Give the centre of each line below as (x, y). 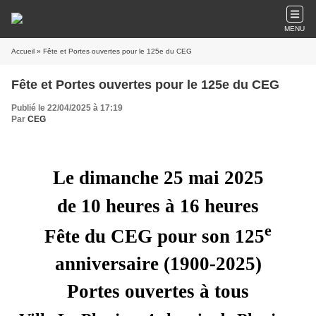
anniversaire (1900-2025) (158, 263)
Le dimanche (108, 177)
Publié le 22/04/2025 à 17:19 (67, 108)
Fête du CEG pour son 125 (154, 236)
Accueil (23, 51)
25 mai (191, 177)
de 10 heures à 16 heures (158, 206)
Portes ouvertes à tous (158, 291)
